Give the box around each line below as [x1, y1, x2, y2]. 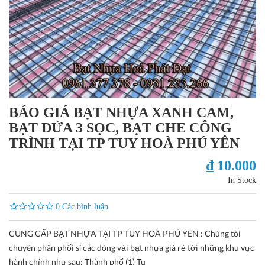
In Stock [228, 175, 256, 185]
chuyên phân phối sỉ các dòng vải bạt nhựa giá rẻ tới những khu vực [9, 242, 254, 253]
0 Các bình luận [56, 202, 108, 211]
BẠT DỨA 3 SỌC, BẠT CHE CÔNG [9, 119, 232, 135]
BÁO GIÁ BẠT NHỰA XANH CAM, [9, 104, 234, 120]
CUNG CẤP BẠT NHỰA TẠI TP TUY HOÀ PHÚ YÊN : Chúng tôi [9, 228, 241, 238]
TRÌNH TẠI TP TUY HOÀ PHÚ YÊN [9, 135, 240, 151]
